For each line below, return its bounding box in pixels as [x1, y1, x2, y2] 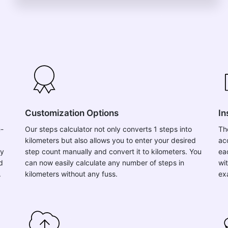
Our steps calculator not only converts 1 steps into [25, 125, 192, 133]
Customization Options [25, 108, 119, 118]
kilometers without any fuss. [25, 169, 118, 178]
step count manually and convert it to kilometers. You [25, 147, 202, 156]
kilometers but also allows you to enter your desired [25, 136, 196, 145]
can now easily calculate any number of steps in [25, 158, 184, 167]
